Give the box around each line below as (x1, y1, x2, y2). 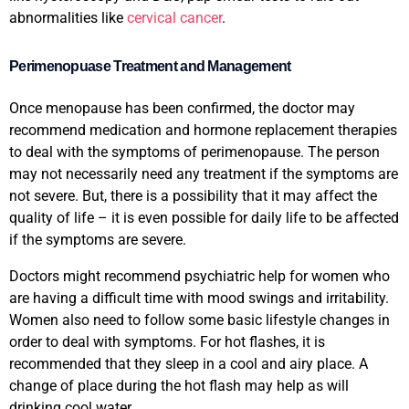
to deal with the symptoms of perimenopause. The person (9, 142, 380, 161)
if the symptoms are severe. (9, 230, 190, 248)
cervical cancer (127, 8, 222, 26)
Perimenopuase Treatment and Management (9, 58, 294, 74)
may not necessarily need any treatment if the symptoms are (9, 164, 398, 183)
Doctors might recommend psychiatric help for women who (9, 267, 390, 285)
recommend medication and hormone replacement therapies (9, 121, 397, 139)
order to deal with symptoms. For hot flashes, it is (9, 332, 325, 351)
